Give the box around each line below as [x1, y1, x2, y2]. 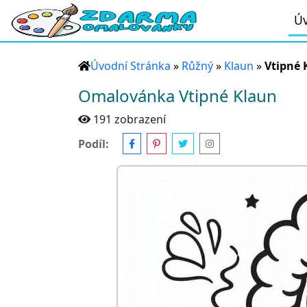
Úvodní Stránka [90, 58, 171, 73]
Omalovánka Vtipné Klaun [78, 84, 277, 107]
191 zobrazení [93, 112, 166, 127]
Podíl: [78, 136, 109, 151]
